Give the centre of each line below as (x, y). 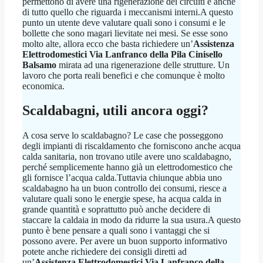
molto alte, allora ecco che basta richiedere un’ (108, 43)
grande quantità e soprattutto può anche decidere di (116, 210)
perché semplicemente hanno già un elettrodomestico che (127, 167)
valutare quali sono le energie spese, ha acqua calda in (122, 199)
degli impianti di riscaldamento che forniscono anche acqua (131, 146)
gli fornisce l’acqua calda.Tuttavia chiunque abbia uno (122, 178)
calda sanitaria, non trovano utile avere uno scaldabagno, (127, 157)
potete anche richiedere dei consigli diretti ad (104, 252)
